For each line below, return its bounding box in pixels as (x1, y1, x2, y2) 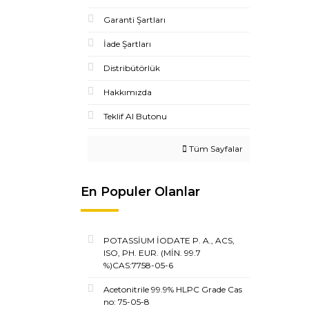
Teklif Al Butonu (103, 111, 167, 121)
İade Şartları (103, 39, 151, 49)
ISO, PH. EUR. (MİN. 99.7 (103, 248, 201, 258)
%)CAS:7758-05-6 (103, 260, 173, 270)
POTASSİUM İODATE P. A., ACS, (103, 235, 235, 246)
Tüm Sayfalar (187, 143, 243, 154)
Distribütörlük (103, 63, 160, 73)
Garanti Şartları (103, 14, 166, 25)
